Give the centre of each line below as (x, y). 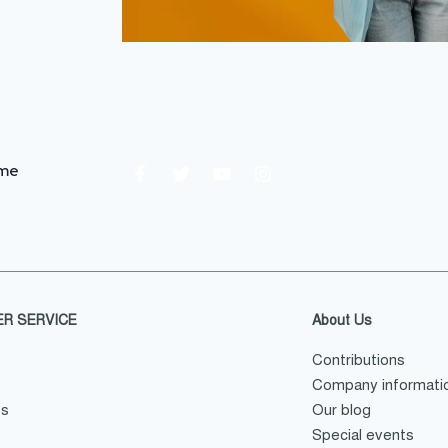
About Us (341, 321)
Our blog (341, 410)
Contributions (358, 360)
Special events (362, 435)
